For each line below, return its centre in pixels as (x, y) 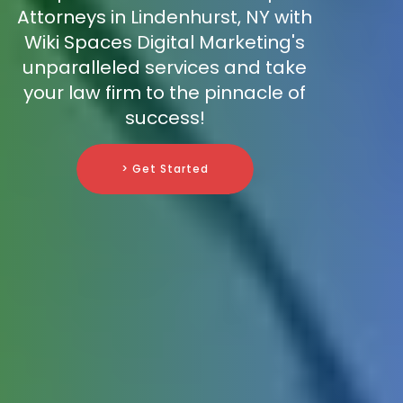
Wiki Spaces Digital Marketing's (165, 43)
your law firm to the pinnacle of (165, 93)
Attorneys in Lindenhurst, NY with (165, 18)
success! (165, 118)
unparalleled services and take (165, 68)
